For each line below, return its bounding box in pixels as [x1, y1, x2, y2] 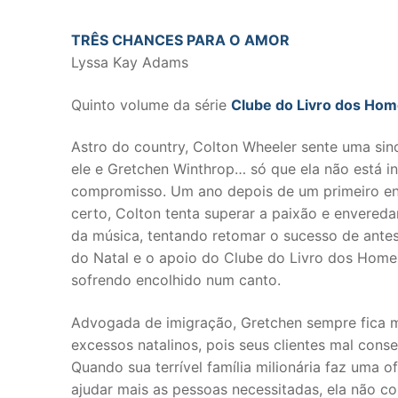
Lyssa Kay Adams [71, 53, 188, 71]
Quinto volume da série [71, 95, 231, 114]
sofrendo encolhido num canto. [71, 271, 281, 290]
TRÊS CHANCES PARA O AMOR [71, 31, 290, 49]
